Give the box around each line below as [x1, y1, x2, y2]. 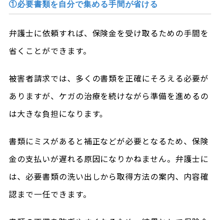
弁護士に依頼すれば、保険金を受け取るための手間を [8, 27, 209, 39]
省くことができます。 [8, 44, 91, 56]
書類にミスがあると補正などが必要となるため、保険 [8, 135, 209, 147]
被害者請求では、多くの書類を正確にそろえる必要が [8, 72, 209, 84]
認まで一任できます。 [8, 188, 91, 200]
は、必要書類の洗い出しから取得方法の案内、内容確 [8, 170, 209, 182]
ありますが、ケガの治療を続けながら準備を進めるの [8, 89, 209, 102]
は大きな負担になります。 [8, 107, 108, 119]
